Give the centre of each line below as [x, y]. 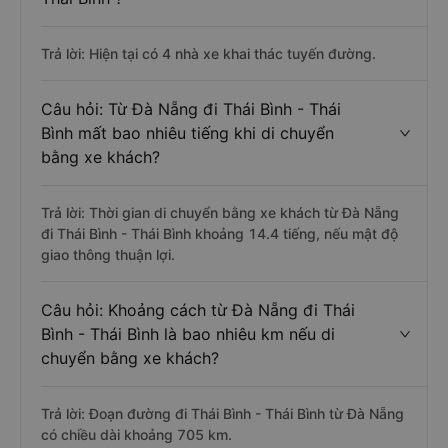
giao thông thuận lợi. [108, 254]
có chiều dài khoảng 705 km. [136, 434]
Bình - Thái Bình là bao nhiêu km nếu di [188, 334]
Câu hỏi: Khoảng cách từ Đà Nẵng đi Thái [198, 310]
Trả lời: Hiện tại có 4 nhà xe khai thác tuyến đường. [208, 53]
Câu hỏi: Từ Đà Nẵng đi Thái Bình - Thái [191, 109]
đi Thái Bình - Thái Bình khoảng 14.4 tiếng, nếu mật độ [219, 233]
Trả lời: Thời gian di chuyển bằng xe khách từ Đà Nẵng [220, 212]
